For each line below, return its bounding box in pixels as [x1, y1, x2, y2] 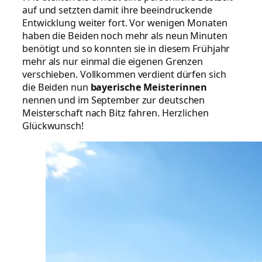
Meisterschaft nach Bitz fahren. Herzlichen [22, 106, 209, 120]
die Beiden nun [22, 81, 91, 94]
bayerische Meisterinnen [90, 81, 208, 94]
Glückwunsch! [22, 119, 84, 133]
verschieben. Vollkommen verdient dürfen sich [22, 68, 226, 81]
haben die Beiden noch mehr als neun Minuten [22, 29, 227, 43]
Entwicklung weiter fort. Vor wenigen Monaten [22, 16, 227, 30]
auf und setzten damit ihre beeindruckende [22, 4, 212, 17]
